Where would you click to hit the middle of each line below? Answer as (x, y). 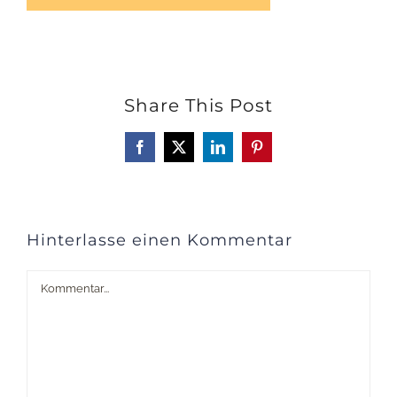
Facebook (166, 153)
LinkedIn (242, 153)
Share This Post (198, 105)
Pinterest (280, 153)
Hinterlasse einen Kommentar (160, 240)
